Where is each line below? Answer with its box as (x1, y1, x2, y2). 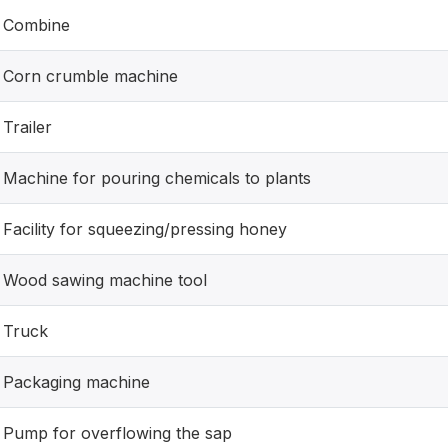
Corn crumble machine (3, 66, 178, 86)
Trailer (3, 117, 52, 137)
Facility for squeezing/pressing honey (3, 219, 287, 239)
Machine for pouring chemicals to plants (3, 168, 311, 188)
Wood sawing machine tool (3, 270, 207, 290)
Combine (3, 15, 70, 35)
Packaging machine (3, 372, 150, 392)
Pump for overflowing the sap (3, 423, 232, 443)
